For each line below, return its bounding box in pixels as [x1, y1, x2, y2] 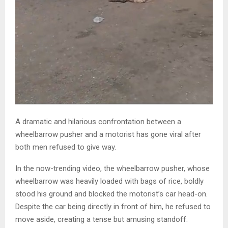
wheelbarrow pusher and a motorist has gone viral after [15, 130, 201, 139]
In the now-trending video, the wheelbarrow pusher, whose [15, 164, 210, 174]
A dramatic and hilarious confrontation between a [15, 117, 181, 127]
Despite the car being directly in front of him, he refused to [15, 202, 211, 212]
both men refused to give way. [15, 142, 116, 152]
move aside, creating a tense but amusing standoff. [15, 215, 188, 224]
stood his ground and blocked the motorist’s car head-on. [15, 189, 208, 199]
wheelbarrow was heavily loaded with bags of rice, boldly [15, 177, 204, 186]
